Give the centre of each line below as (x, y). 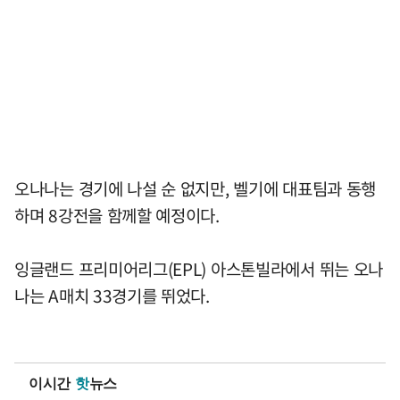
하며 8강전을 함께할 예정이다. (117, 216)
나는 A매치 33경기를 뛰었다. (112, 296)
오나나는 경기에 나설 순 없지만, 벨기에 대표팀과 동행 (196, 189)
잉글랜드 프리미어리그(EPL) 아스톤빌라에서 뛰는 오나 (199, 269)
